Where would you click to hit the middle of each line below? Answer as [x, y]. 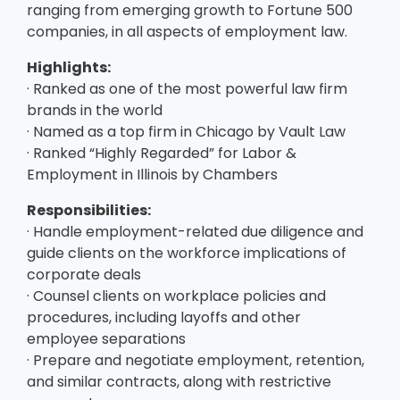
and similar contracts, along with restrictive [179, 381]
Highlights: [69, 67]
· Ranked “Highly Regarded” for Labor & [162, 153]
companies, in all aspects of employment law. [187, 31]
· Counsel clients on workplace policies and [176, 296]
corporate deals [84, 274]
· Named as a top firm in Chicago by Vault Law [186, 131]
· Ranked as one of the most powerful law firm [187, 88]
